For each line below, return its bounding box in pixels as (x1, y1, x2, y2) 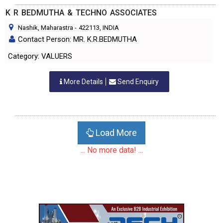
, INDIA (100, 24, 119, 31)
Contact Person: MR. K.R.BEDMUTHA (18, 35, 137, 44)
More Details (62, 78, 105, 86)
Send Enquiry (116, 78, 159, 86)
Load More (94, 127, 137, 138)
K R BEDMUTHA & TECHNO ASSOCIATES (5, 8, 157, 17)
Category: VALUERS (41, 52, 72, 61)
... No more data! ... (80, 145, 143, 155)
